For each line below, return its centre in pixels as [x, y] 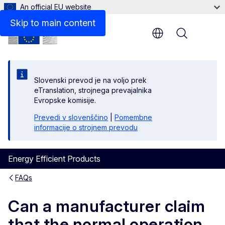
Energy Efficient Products [54, 159]
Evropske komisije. [65, 100]
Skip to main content [53, 23]
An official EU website [56, 7]
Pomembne [133, 117]
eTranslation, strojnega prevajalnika [93, 90]
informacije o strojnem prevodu [86, 127]
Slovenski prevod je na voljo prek [90, 80]
